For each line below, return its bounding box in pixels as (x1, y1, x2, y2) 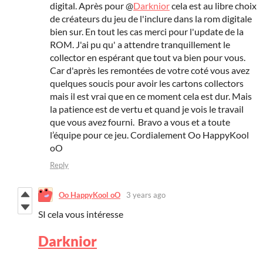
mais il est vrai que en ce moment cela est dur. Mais (50, 90, 252, 102)
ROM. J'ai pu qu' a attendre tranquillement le (50, 39, 230, 50)
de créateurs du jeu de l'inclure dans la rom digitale (50, 13, 252, 25)
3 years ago (126, 190, 166, 200)
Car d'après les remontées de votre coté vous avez (50, 65, 249, 76)
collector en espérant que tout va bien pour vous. (50, 52, 245, 63)
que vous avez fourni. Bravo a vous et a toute (50, 116, 230, 128)
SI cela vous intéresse (38, 208, 123, 220)
